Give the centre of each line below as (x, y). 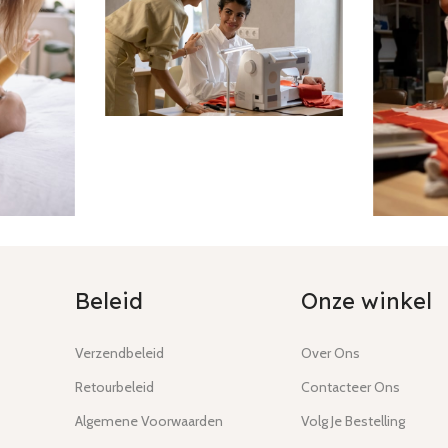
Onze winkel (367, 300)
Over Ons (331, 352)
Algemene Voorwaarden (149, 420)
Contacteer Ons (351, 386)
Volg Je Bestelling (353, 420)
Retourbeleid (115, 386)
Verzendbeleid (120, 352)
